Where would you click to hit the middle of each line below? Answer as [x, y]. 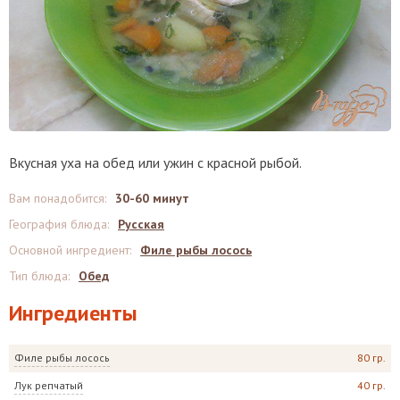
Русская [141, 224]
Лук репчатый [49, 385]
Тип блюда [38, 275]
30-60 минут [152, 198]
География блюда [58, 224]
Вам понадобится [57, 198]
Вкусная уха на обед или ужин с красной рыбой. [155, 162]
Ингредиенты [73, 312]
